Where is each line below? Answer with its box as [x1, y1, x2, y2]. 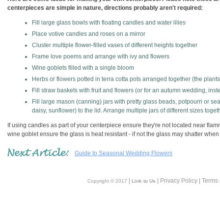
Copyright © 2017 [87, 178, 127, 184]
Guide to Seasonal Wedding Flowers [75, 150, 172, 157]
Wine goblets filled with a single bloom [32, 64, 134, 71]
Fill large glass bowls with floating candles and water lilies [32, 19, 186, 26]
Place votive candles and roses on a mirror [32, 30, 145, 37]
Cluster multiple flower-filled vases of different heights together [32, 42, 197, 49]
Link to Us [131, 178, 156, 184]
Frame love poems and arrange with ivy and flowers [32, 53, 169, 60]
